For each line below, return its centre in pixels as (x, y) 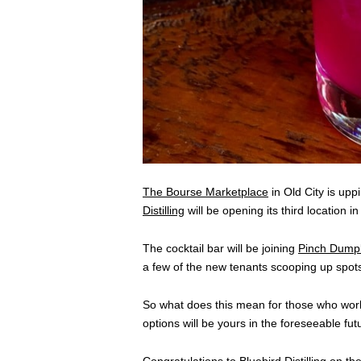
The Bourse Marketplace (205, 192)
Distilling (164, 211)
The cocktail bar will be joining (220, 249)
